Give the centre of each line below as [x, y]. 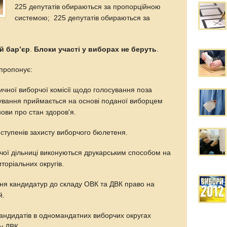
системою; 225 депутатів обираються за [83, 18]
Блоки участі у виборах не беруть [96, 49]
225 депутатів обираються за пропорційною [88, 7]
